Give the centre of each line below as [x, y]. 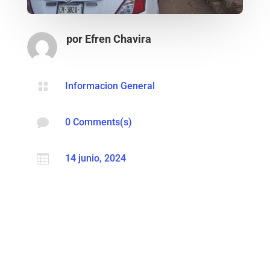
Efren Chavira [118, 39]
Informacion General [110, 86]
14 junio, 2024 [95, 159]
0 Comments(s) [98, 122]
